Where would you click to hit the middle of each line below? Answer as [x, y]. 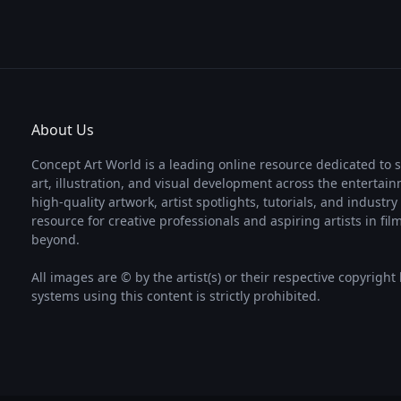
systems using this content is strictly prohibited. [176, 295]
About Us [63, 129]
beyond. [55, 239]
